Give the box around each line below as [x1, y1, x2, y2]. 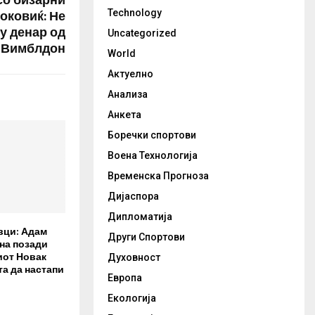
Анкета [108, 109, 141, 120]
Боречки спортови [108, 129, 196, 141]
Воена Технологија [108, 150, 198, 161]
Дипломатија [108, 211, 172, 222]
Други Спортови [108, 231, 185, 243]
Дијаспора [108, 191, 159, 202]
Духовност [108, 252, 160, 263]
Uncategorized [108, 27, 176, 39]
